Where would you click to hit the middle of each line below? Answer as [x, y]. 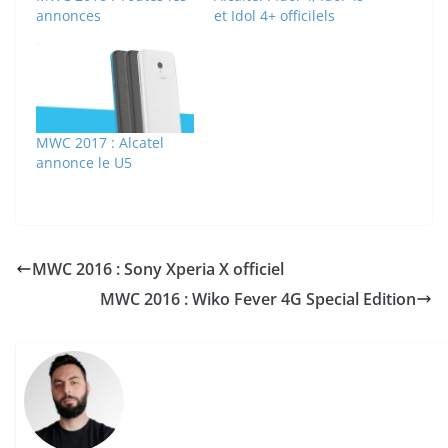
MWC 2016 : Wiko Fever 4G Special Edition [258, 298]
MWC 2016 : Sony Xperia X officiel [158, 268]
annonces [68, 16]
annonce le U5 [84, 162]
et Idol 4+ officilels [274, 16]
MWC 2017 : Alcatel [100, 142]
